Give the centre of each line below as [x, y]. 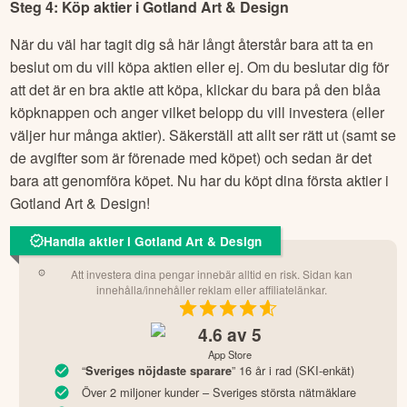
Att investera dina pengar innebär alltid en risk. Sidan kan [212, 274]
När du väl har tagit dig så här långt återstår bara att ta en [192, 44]
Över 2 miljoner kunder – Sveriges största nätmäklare [218, 392]
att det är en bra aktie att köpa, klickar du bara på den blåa [196, 89]
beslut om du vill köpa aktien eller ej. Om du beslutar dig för [200, 66]
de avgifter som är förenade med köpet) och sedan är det [191, 157]
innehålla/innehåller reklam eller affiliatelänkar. [212, 290]
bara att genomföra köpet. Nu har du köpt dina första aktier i [200, 180]
